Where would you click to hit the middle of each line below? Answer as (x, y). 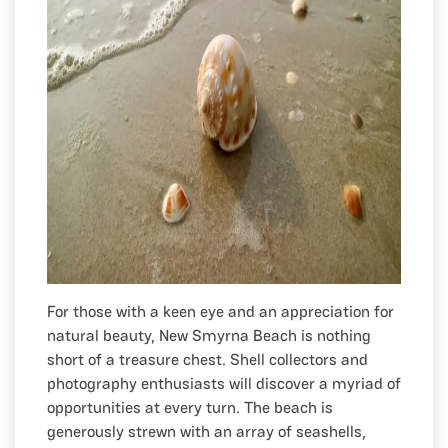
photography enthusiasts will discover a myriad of (224, 383)
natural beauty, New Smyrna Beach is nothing (209, 335)
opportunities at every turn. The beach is (190, 407)
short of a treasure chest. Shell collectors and (207, 359)
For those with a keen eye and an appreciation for (220, 311)
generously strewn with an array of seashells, (206, 431)
